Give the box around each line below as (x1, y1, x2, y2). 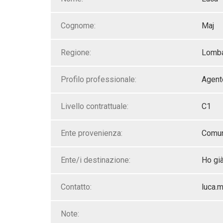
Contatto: (61, 182, 92, 192)
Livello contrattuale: (61, 102, 128, 111)
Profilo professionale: (61, 75, 136, 84)
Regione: (61, 48, 91, 57)
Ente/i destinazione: (61, 155, 130, 165)
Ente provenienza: (61, 128, 122, 138)
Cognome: (61, 21, 96, 30)
